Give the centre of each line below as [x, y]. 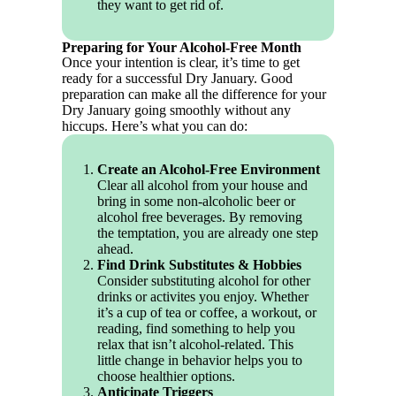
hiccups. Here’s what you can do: [155, 126]
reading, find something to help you [197, 329]
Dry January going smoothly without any [177, 110]
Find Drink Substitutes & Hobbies [200, 265]
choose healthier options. [167, 377]
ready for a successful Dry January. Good [178, 79]
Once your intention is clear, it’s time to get [181, 63]
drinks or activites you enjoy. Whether [203, 297]
